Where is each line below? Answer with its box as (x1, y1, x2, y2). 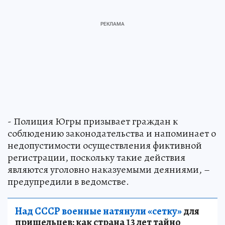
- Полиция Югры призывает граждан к (8, 114, 178, 128)
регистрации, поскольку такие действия (8, 150, 185, 164)
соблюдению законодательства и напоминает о (8, 126, 216, 140)
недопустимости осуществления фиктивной (8, 138, 202, 152)
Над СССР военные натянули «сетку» (15, 204, 182, 218)
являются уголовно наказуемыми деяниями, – (8, 162, 210, 176)
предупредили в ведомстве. (8, 174, 129, 188)
